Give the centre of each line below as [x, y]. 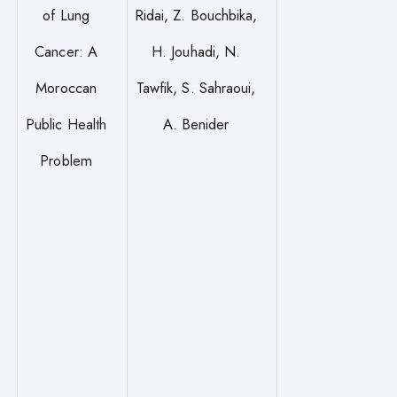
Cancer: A [66, 51]
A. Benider [196, 124]
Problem [66, 160]
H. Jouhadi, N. [196, 51]
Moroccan [66, 87]
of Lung [66, 15]
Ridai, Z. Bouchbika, [196, 15]
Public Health [66, 124]
